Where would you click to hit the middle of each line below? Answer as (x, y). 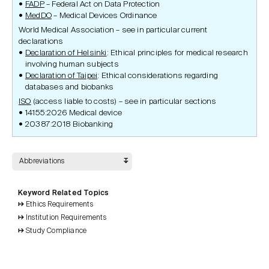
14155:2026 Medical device (74, 113)
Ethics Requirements (59, 205)
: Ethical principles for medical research (177, 53)
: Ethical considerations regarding (158, 76)
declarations (41, 42)
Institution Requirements (66, 218)
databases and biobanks (70, 87)
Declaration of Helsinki (66, 53)
